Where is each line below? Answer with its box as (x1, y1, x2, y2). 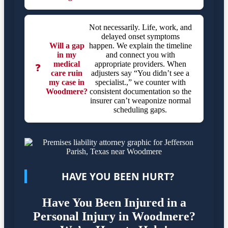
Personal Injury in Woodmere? (33, 210, 195, 223)
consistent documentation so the (89, 87, 191, 96)
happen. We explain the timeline (89, 41, 192, 50)
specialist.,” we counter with (95, 78, 186, 87)
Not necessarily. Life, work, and (89, 23, 192, 32)
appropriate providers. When (94, 60, 186, 69)
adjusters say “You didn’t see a (91, 69, 189, 78)
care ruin (51, 69, 82, 78)
